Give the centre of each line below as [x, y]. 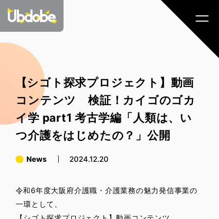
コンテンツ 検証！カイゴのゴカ [106, 100]
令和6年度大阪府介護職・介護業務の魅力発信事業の [106, 191]
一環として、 [39, 204]
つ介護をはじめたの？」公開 [93, 135]
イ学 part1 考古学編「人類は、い [104, 118]
